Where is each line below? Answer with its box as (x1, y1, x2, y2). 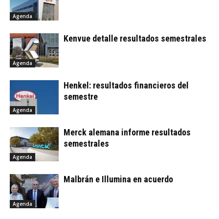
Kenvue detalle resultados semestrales (64, 33, 206, 44)
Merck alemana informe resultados (64, 127, 191, 137)
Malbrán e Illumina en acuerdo (64, 174, 173, 184)
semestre (64, 91, 98, 102)
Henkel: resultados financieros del (64, 80, 189, 90)
